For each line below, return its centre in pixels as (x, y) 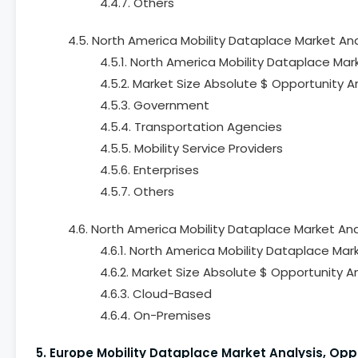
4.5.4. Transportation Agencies (191, 127)
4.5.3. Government (155, 105)
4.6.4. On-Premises (155, 315)
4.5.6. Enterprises (149, 170)
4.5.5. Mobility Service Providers (191, 148)
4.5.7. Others (137, 191)
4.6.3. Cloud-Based (156, 294)
